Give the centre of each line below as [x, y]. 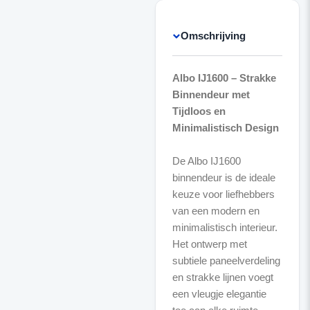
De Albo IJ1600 [206, 161]
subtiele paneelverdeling [226, 261]
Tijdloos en [199, 111]
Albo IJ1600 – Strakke [224, 78]
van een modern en [216, 211]
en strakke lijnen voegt [222, 277]
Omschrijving [213, 36]
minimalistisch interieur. [225, 227]
